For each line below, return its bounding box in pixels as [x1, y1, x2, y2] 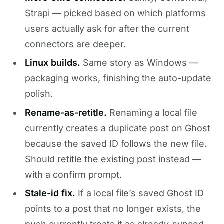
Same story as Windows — [80, 57, 198, 68]
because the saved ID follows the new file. [24, 138, 207, 149]
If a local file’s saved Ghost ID [75, 187, 204, 198]
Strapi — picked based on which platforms [24, 7, 206, 18]
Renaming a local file [106, 107, 197, 118]
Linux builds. [24, 57, 80, 68]
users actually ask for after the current [24, 23, 189, 34]
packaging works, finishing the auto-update [24, 73, 211, 84]
